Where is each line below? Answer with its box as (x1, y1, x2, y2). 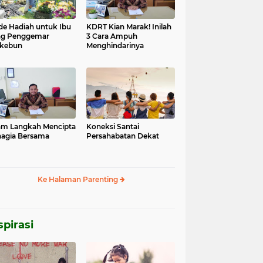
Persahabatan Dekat (86, 131, 159, 140)
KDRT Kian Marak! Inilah (86, 22, 171, 31)
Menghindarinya (86, 41, 144, 50)
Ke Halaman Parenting (37, 175, 120, 184)
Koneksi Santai (86, 122, 139, 131)
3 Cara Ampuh (86, 32, 137, 41)
